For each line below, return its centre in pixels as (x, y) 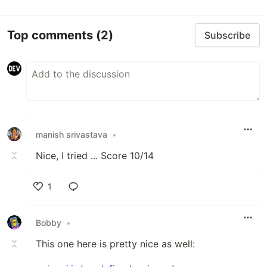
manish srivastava (72, 134)
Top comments (52, 35)
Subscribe (227, 35)
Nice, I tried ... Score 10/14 (95, 156)
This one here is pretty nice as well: (115, 244)
